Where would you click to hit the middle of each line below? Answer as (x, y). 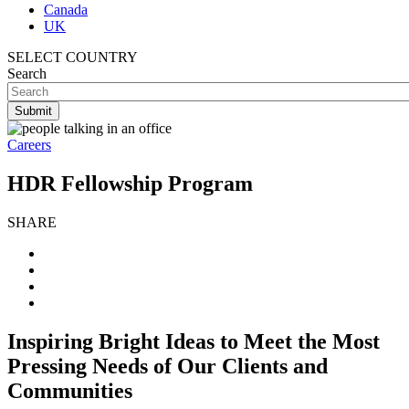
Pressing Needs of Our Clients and (168, 366)
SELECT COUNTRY (73, 57)
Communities (70, 390)
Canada (66, 10)
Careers (29, 145)
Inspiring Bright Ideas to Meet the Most (194, 341)
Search (27, 73)
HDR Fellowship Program (130, 183)
